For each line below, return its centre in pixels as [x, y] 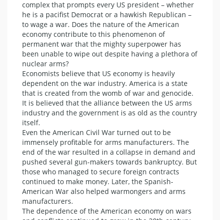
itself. [31, 123]
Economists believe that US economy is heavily [98, 73]
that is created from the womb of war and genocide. [108, 93]
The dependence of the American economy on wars [107, 211]
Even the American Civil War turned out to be [96, 132]
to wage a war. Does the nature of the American [101, 24]
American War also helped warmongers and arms [104, 191]
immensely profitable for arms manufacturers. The [106, 142]
